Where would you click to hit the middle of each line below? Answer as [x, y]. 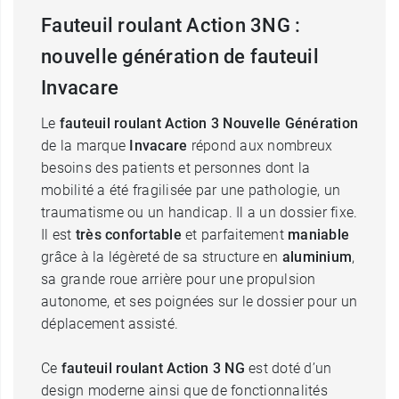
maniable [318, 235]
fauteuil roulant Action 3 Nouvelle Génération [208, 123]
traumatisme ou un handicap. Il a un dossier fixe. [199, 212]
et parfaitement [234, 235]
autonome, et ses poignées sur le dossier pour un [199, 301]
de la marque [85, 146]
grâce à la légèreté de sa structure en [162, 257]
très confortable [128, 235]
